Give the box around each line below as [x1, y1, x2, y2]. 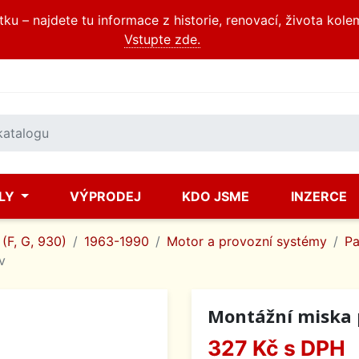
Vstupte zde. [123, 31, 200, 47]
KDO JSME [182, 188, 250, 204]
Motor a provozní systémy [167, 233, 327, 249]
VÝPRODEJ [70, 188, 142, 204]
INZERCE [290, 188, 347, 204]
